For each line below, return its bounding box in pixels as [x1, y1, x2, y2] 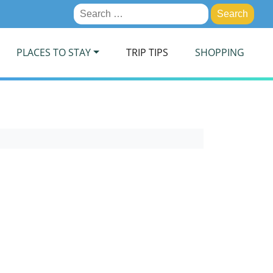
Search [73, 5, 104, 15]
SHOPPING [194, 46, 244, 59]
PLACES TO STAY [16, 46, 91, 59]
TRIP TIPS [126, 46, 168, 59]
